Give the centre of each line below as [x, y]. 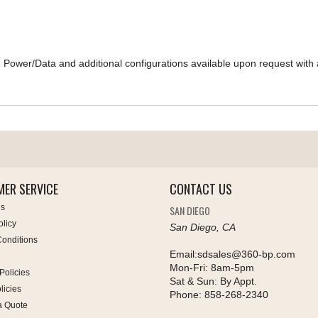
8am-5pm [231, 268]
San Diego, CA [203, 227]
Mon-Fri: [189, 268]
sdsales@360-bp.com [246, 254]
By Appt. [237, 281]
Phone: [187, 295]
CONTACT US [201, 189]
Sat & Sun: [193, 281]
